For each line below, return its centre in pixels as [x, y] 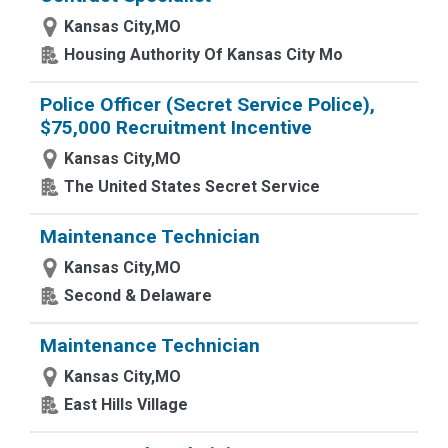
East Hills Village [126, 404]
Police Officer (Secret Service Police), [207, 104]
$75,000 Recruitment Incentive [176, 127]
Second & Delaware [138, 295]
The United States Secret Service [192, 186]
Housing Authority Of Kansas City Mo [203, 54]
